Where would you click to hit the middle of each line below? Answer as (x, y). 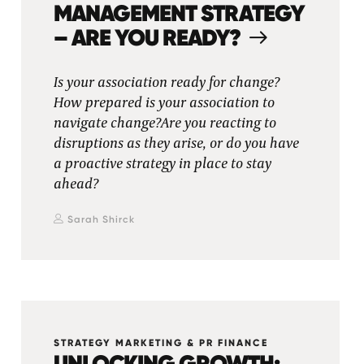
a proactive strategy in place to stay (162, 164)
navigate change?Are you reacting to (165, 123)
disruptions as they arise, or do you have (176, 144)
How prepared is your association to (164, 103)
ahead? (76, 184)
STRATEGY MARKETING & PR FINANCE (160, 343)
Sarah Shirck (101, 219)
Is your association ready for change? (166, 83)
